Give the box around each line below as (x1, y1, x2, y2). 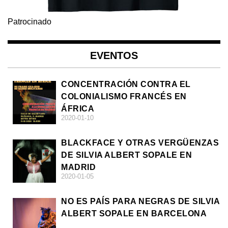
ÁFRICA (61, 104, 94, 113)
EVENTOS (90, 50, 138, 62)
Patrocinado (8, 17, 51, 26)
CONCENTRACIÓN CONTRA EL (61, 80, 191, 89)
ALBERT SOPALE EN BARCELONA (61, 209, 207, 218)
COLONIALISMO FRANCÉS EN (61, 92, 187, 101)
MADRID (61, 163, 96, 172)
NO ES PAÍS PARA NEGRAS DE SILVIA (61, 197, 219, 206)
